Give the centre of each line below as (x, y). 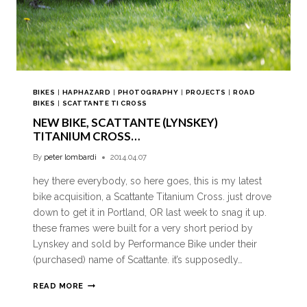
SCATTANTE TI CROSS (105, 103)
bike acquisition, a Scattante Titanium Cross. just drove (152, 197)
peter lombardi (71, 157)
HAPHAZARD (86, 93)
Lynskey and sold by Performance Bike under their (145, 244)
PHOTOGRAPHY (148, 93)
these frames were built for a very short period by (143, 229)
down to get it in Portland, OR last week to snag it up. (150, 213)
